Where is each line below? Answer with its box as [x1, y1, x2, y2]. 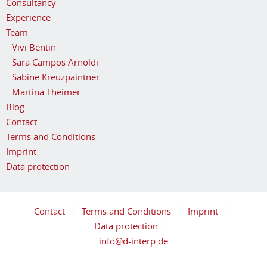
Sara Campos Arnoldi [12, 56, 98, 68]
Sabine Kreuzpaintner [12, 71, 100, 83]
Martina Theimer [12, 86, 80, 98]
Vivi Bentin [12, 41, 56, 53]
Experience [6, 11, 51, 23]
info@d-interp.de [99, 235, 168, 247]
